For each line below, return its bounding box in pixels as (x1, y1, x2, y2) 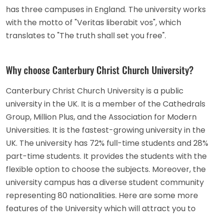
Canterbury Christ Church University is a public (6, 85, 184, 97)
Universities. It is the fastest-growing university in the (6, 124, 205, 136)
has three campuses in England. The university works (6, 4, 206, 15)
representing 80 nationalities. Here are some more (6, 190, 198, 201)
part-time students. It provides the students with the (6, 151, 207, 162)
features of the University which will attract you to (6, 203, 196, 215)
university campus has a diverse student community (6, 177, 204, 188)
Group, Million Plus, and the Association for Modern (6, 111, 197, 123)
